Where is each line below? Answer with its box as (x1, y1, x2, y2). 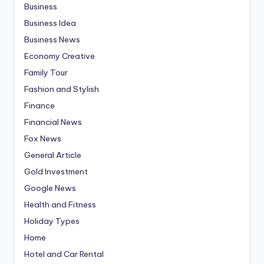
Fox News (24, 133, 61, 144)
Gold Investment (24, 166, 88, 177)
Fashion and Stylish (24, 83, 99, 94)
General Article (24, 149, 81, 160)
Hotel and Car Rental (24, 248, 104, 259)
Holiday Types (24, 215, 80, 226)
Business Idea (24, 17, 76, 28)
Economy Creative (24, 50, 95, 61)
